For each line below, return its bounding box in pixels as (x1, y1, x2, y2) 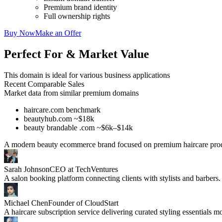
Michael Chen (4, 198, 48, 207)
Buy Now (4, 28, 35, 37)
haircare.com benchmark (24, 105, 101, 114)
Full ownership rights (44, 11, 110, 20)
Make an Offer (35, 28, 81, 37)
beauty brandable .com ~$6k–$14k (24, 123, 133, 132)
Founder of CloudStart (48, 198, 118, 207)
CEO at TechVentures (50, 165, 118, 173)
